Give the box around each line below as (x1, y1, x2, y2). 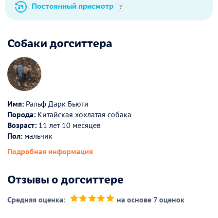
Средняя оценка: (7, 195, 65, 205)
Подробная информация (7, 146, 93, 157)
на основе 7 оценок (116, 195, 184, 205)
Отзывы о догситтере (7, 171, 124, 187)
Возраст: (7, 120, 36, 130)
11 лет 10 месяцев (36, 120, 101, 130)
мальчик (22, 131, 53, 141)
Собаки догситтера (7, 35, 112, 51)
